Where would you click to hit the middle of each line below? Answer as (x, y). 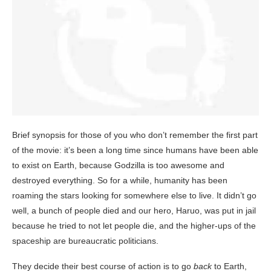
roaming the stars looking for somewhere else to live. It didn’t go (134, 196)
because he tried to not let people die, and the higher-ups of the (134, 226)
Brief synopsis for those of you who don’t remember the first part (135, 135)
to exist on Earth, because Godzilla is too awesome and (118, 165)
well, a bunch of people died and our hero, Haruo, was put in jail (134, 211)
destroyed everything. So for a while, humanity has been (120, 181)
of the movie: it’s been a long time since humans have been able (135, 150)
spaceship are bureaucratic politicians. (85, 241)
